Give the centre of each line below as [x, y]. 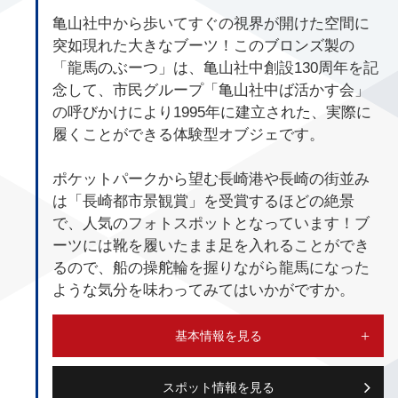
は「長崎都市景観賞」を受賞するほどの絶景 [203, 201]
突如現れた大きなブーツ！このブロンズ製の [203, 46]
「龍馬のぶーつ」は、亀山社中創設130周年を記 [215, 68]
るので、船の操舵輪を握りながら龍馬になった [211, 268]
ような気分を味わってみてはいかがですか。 [203, 290]
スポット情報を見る [218, 387]
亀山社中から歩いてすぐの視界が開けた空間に [211, 24]
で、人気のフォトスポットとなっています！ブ [211, 223]
